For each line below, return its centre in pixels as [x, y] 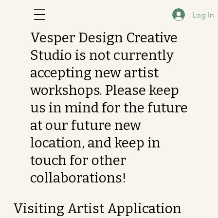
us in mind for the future [109, 108]
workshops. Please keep [104, 90]
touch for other [78, 160]
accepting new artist [94, 73]
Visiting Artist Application [98, 209]
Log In [203, 15]
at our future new [85, 125]
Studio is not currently [102, 55]
